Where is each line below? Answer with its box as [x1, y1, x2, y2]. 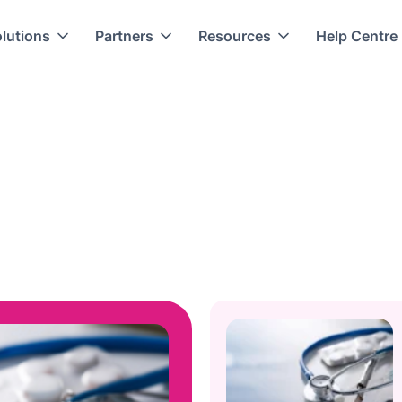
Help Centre [315, 27, 398, 45]
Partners [94, 27, 153, 45]
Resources [197, 27, 271, 45]
